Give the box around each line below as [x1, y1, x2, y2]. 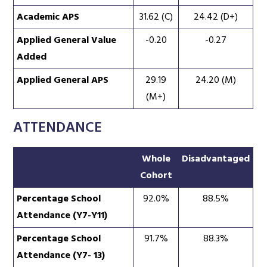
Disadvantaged [182, 151, 250, 167]
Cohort [139, 167, 172, 184]
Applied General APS [17, 72, 109, 88]
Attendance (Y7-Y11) [17, 207, 108, 223]
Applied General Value [17, 32, 117, 48]
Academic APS [17, 9, 80, 25]
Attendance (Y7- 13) [17, 247, 105, 263]
